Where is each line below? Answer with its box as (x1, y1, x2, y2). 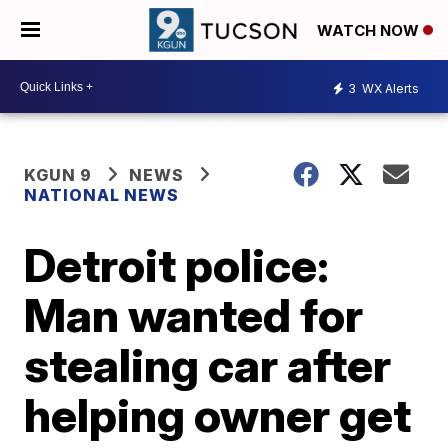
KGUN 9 (24, 165, 93, 185)
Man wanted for (24, 287, 364, 343)
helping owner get (24, 387, 412, 443)
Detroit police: (24, 237, 330, 293)
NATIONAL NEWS (24, 185, 180, 205)
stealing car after (24, 337, 392, 393)
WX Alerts (359, 80, 419, 96)
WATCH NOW (317, 21, 423, 41)
